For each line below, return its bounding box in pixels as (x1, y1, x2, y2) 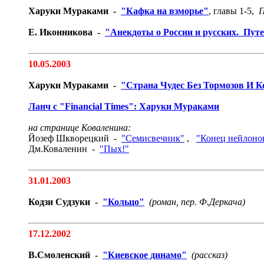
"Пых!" (100, 144, 129, 154)
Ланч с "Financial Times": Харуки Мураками (28, 101, 219, 111)
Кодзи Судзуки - (28, 197, 103, 207)
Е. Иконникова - (28, 27, 105, 37)
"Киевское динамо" (103, 250, 187, 260)
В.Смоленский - (28, 250, 103, 260)
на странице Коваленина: (28, 123, 131, 133)
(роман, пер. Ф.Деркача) (149, 197, 245, 207)
